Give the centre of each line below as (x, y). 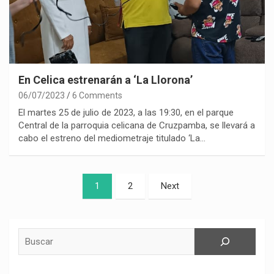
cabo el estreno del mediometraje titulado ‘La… (112, 139)
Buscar (32, 234)
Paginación (47, 183)
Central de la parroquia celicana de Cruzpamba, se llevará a (137, 126)
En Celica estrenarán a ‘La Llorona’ (106, 80)
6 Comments (97, 96)
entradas (40, 222)
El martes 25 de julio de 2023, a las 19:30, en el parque (126, 113)
